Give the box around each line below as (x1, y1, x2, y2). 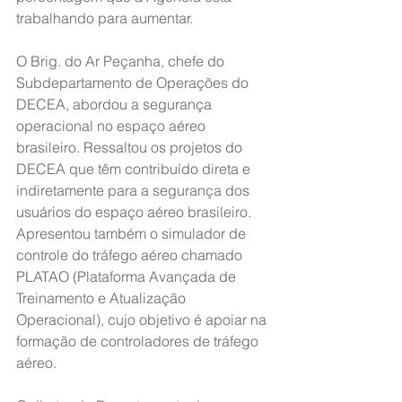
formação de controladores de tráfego (16, 332, 262, 350)
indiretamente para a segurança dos (16, 181, 253, 199)
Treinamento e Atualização (16, 289, 189, 307)
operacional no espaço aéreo (16, 117, 209, 135)
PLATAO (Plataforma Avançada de (16, 267, 240, 285)
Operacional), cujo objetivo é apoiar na (16, 310, 270, 328)
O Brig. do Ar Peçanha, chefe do (16, 52, 228, 70)
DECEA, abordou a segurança (16, 95, 215, 113)
